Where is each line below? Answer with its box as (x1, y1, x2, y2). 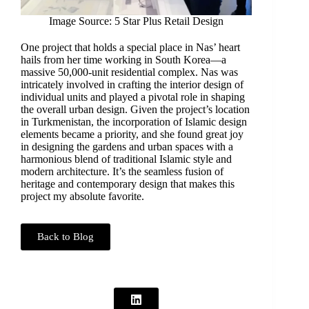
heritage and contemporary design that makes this (20, 178, 235, 190)
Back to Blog (37, 231, 94, 243)
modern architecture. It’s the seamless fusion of (20, 166, 223, 178)
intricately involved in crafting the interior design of (20, 79, 243, 91)
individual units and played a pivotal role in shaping (20, 91, 245, 103)
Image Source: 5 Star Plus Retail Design (48, 15, 223, 28)
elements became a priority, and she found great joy (20, 128, 243, 141)
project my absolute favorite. (20, 190, 144, 203)
